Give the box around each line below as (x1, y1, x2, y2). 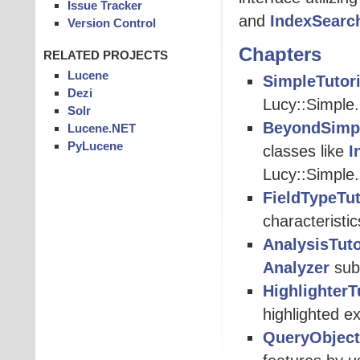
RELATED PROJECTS (43, 48, 168, 62)
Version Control (67, 16, 156, 30)
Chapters (239, 43, 322, 65)
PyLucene (67, 138, 123, 153)
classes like (263, 142, 350, 161)
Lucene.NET (67, 121, 136, 135)
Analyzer (263, 259, 330, 277)
